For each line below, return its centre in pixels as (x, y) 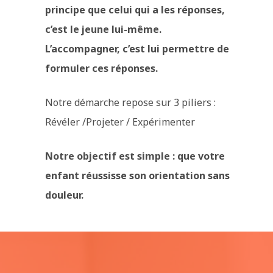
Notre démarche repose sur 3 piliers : (130, 102)
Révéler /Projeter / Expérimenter (120, 122)
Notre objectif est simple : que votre (135, 156)
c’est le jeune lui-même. (103, 29)
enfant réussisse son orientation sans (137, 175)
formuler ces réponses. (101, 68)
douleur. (64, 195)
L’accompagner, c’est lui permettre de (137, 48)
